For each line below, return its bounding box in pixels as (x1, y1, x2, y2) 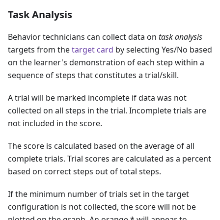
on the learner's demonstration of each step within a (8, 57, 204, 68)
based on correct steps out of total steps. (8, 166, 161, 177)
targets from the (8, 44, 72, 55)
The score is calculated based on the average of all (8, 140, 194, 151)
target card (72, 44, 113, 55)
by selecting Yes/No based (113, 44, 212, 55)
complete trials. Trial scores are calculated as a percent (8, 153, 211, 164)
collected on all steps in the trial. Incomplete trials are (8, 105, 206, 116)
